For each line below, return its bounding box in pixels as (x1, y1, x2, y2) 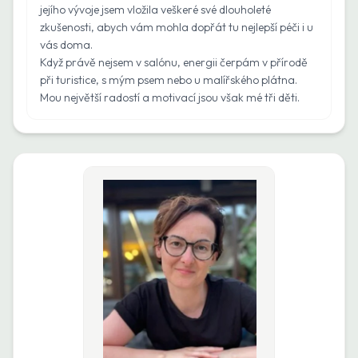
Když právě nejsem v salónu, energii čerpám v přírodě (40, 55, 308, 70)
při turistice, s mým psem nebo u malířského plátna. (40, 73, 297, 87)
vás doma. (40, 38, 93, 52)
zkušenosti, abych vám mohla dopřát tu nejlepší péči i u (40, 20, 313, 34)
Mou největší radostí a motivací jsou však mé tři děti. (40, 90, 300, 105)
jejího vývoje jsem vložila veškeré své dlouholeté (40, 2, 271, 17)
